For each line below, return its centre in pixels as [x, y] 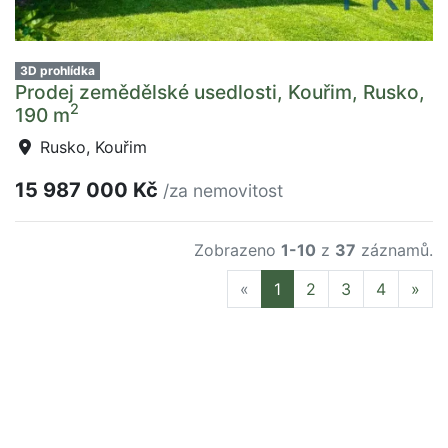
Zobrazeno [237, 249]
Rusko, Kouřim [91, 146]
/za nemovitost [223, 190]
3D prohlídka [57, 70]
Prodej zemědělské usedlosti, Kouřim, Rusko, [220, 91]
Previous [280, 287]
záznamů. [394, 249]
